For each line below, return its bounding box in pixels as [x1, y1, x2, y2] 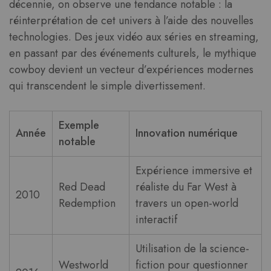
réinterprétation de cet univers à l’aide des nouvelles [9, 13, 253, 29]
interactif [135, 212, 177, 228]
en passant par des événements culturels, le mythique [9, 45, 256, 62]
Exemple [59, 117, 99, 134]
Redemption [59, 195, 116, 212]
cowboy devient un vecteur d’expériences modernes [9, 62, 253, 78]
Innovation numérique [135, 125, 238, 142]
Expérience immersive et [135, 163, 252, 179]
